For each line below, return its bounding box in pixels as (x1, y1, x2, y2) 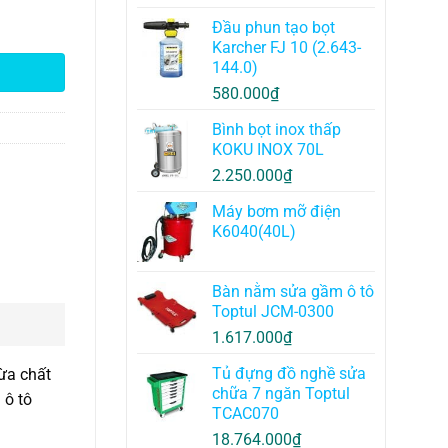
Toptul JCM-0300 (212, 302, 334, 322)
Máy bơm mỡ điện (212, 202, 341, 222)
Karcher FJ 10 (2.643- (212, 38, 361, 58)
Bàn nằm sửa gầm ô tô (212, 282, 374, 302)
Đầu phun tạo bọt (212, 18, 335, 38)
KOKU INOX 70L (212, 140, 324, 160)
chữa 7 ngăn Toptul (212, 384, 350, 404)
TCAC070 (212, 404, 279, 424)
